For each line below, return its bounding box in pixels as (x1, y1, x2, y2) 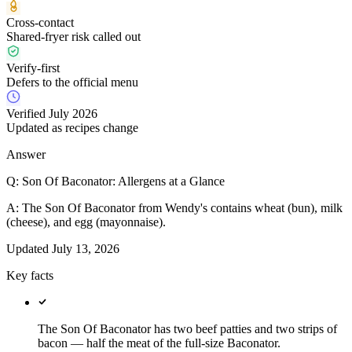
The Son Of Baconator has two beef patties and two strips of (38, 322, 337, 336)
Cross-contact (6, 16, 74, 30)
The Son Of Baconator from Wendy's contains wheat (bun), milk (22, 201, 343, 215)
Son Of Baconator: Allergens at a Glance (22, 174, 225, 189)
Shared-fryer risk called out (6, 30, 141, 44)
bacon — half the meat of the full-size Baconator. (38, 336, 280, 350)
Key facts (6, 269, 53, 283)
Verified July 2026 (6, 107, 97, 121)
